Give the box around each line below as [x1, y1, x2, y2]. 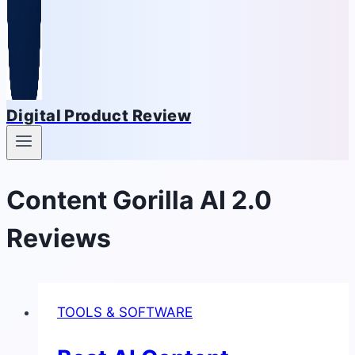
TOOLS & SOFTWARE [57, 303, 193, 320]
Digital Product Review [6, 106, 192, 125]
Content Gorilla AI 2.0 [6, 184, 272, 216]
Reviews [6, 222, 111, 254]
